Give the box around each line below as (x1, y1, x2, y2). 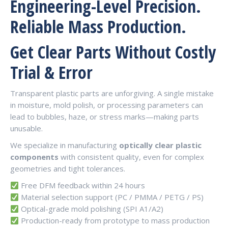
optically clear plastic (119, 140, 202, 150)
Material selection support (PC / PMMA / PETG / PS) (19, 192, 204, 202)
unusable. (10, 123, 43, 133)
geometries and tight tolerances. (10, 163, 125, 174)
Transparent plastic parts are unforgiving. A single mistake (10, 88, 214, 98)
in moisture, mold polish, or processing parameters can (10, 100, 203, 110)
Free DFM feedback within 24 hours (19, 180, 146, 190)
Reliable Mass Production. (10, 15, 186, 38)
